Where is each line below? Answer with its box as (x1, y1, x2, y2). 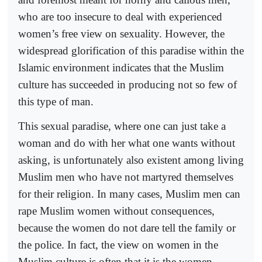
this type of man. (18, 95, 94, 108)
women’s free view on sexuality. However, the (18, 27, 225, 40)
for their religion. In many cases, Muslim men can (18, 187, 240, 200)
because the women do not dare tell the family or (18, 221, 236, 234)
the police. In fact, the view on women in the (18, 238, 218, 251)
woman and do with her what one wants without (18, 136, 235, 149)
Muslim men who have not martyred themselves (18, 170, 233, 183)
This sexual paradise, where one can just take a (18, 119, 226, 132)
